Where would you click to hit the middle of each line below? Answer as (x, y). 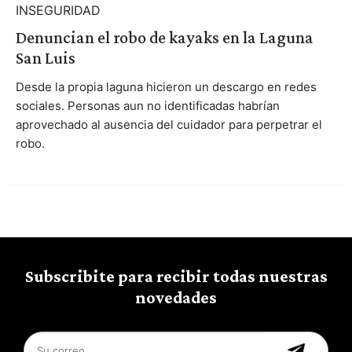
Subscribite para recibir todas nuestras (176, 276)
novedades (176, 297)
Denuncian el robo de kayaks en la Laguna (164, 37)
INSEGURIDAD (58, 10)
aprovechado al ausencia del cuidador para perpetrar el (169, 124)
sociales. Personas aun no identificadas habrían (147, 105)
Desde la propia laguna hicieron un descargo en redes (166, 86)
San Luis (45, 57)
